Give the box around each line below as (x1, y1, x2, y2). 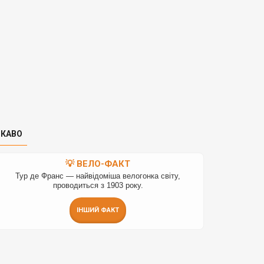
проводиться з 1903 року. (52, 181, 143, 190)
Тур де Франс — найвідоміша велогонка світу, (15, 171, 180, 181)
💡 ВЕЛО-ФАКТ (65, 159, 130, 170)
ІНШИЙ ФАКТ (77, 206, 119, 214)
